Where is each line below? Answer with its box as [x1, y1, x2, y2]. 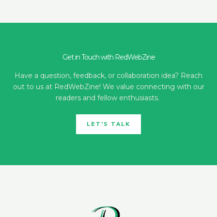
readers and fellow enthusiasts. [56, 93, 161, 102]
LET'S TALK [87, 120, 130, 127]
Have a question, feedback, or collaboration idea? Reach [15, 71, 202, 80]
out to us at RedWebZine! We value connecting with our [13, 82, 204, 91]
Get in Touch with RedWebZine [62, 52, 155, 62]
